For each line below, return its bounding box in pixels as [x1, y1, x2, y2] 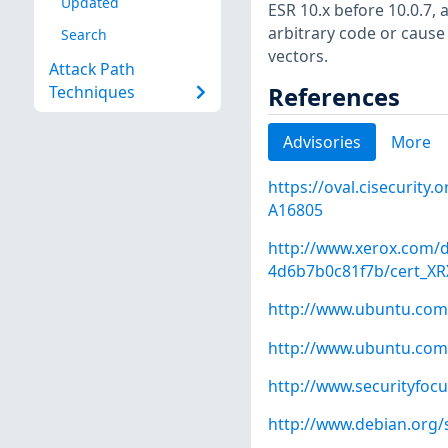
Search [60, 24, 107, 44]
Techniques [48, 81, 135, 104]
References [267, 80, 400, 113]
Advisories [282, 130, 361, 153]
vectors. [267, 44, 328, 67]
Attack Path [48, 58, 135, 81]
